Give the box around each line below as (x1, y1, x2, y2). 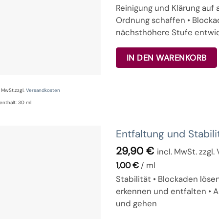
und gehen (116, 198, 157, 209)
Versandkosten (25, 87, 60, 94)
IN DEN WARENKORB (126, 52, 207, 64)
